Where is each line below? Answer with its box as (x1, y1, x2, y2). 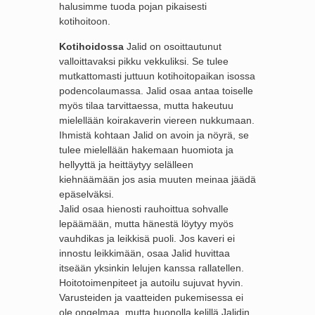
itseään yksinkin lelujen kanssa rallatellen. (59, 262, 244, 274)
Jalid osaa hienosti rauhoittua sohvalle (59, 203, 229, 214)
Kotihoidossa (59, 41, 124, 52)
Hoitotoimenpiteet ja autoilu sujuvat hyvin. (59, 277, 243, 288)
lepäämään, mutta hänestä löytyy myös (59, 218, 233, 229)
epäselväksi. (59, 188, 114, 200)
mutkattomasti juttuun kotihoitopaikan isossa (59, 70, 255, 82)
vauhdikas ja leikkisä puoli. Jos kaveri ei (59, 233, 235, 244)
